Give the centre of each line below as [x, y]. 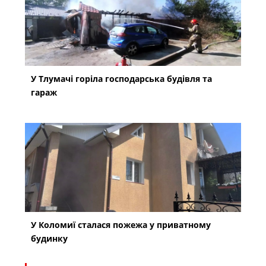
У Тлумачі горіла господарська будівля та [122, 79]
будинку [50, 239]
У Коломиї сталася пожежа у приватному [121, 225]
